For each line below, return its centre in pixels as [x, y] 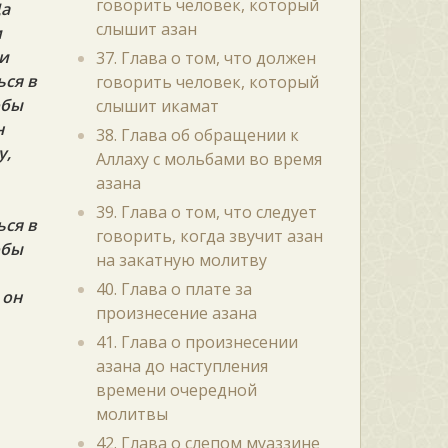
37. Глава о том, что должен [205, 58]
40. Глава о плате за [173, 289]
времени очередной [176, 390]
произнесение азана [176, 313]
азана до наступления [181, 366]
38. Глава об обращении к [197, 135]
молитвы [131, 414]
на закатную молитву [181, 260]
